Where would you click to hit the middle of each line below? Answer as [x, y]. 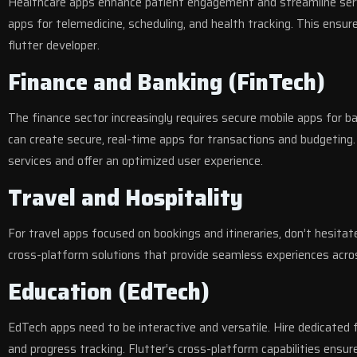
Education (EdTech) [109, 292]
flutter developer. [54, 45]
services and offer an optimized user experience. [135, 161]
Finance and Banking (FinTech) [167, 82]
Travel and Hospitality [126, 198]
